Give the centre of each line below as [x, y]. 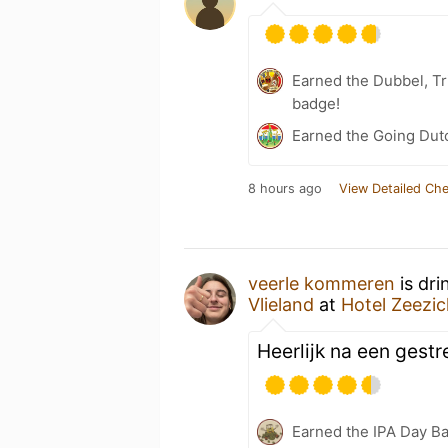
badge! [316, 103]
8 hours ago [285, 188]
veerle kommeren [321, 283]
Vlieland [281, 304]
